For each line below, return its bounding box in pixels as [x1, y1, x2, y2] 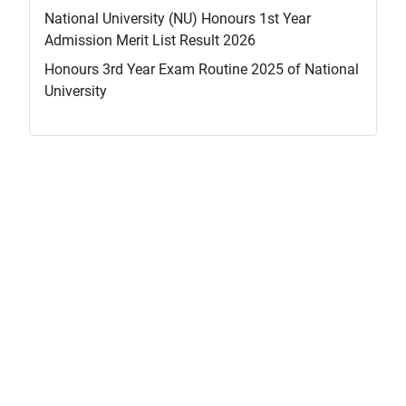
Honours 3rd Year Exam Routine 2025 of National [44, 61, 359, 79]
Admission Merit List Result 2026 [44, 32, 256, 50]
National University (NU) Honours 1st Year [44, 10, 311, 28]
